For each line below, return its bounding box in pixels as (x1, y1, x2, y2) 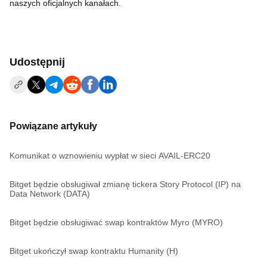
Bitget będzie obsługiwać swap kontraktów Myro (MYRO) (10, 218, 223, 227)
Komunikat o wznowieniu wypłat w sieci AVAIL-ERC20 (10, 151, 210, 160)
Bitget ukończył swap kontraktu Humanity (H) (10, 246, 178, 256)
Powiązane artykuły (10, 121, 97, 131)
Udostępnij (10, 56, 65, 68)
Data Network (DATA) (10, 189, 90, 198)
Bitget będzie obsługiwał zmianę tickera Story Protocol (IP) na (10, 179, 241, 189)
